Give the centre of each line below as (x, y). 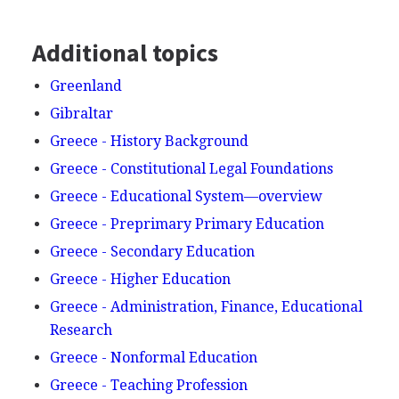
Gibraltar (81, 114)
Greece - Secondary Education (152, 252)
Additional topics (125, 53)
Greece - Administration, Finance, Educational (206, 307)
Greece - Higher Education (140, 279)
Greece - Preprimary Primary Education (187, 224)
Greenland (85, 86)
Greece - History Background (149, 141)
